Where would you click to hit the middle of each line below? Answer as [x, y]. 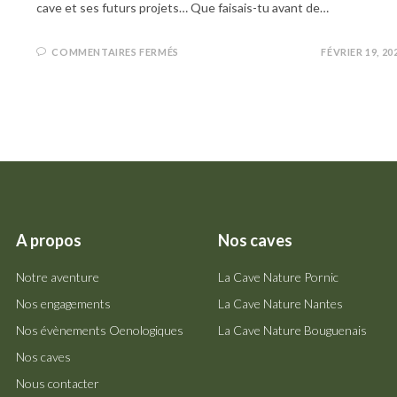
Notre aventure [58, 277]
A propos [49, 240]
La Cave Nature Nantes [280, 304]
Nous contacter [58, 383]
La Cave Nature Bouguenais [292, 330]
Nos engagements [63, 304]
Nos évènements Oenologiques [100, 330]
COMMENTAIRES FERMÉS [115, 52]
